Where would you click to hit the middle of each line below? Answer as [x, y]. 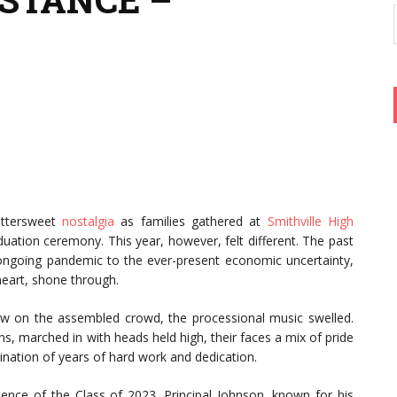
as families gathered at [191, 221]
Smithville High [310, 221]
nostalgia [89, 221]
